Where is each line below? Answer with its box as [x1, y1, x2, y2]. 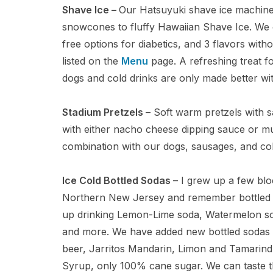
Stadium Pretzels [62, 106, 146, 118]
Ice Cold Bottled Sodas [62, 174, 173, 186]
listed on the [62, 55, 121, 67]
